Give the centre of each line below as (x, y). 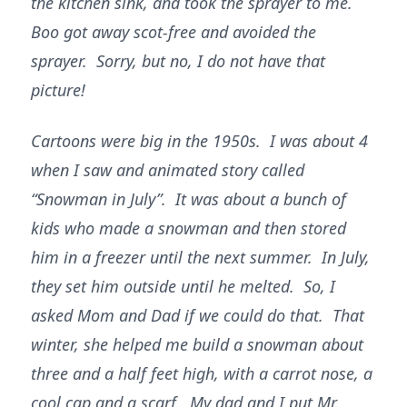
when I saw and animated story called (168, 170)
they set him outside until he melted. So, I (183, 286)
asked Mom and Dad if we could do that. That (198, 315)
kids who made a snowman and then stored (189, 228)
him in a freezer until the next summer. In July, (200, 257)
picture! (58, 90)
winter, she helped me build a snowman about (197, 344)
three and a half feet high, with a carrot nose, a (202, 373)
